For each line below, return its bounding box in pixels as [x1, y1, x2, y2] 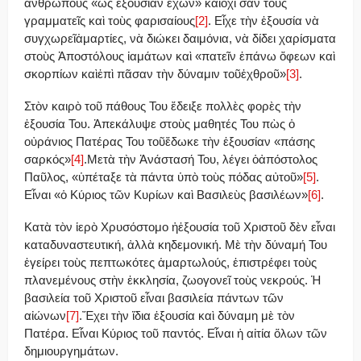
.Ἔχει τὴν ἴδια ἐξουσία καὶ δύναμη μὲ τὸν [79, 308, 295, 322]
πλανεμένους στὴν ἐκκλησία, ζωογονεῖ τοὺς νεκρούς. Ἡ [24, 272, 321, 287]
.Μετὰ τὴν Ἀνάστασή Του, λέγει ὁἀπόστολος [84, 151, 317, 166]
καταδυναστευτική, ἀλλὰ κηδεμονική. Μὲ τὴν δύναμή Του [24, 237, 327, 251]
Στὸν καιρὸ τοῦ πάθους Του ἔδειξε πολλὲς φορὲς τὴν [24, 98, 301, 113]
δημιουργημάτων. [24, 343, 118, 358]
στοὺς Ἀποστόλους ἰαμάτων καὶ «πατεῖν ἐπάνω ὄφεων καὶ [24, 48, 335, 63]
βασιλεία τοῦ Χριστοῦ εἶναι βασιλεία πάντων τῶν [24, 290, 284, 305]
